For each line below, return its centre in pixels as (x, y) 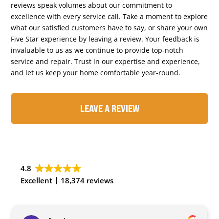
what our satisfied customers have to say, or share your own (109, 27)
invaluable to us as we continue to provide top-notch (97, 50)
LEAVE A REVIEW (109, 108)
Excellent (37, 180)
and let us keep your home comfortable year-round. (96, 72)
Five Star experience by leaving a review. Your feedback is (105, 39)
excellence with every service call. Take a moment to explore (109, 16)
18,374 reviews (87, 180)
